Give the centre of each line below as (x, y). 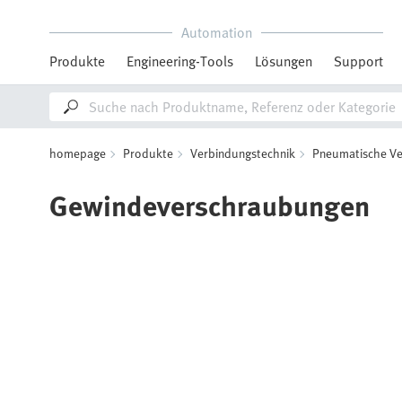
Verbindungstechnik (243, 153)
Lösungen (284, 61)
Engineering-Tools (180, 61)
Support (358, 61)
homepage (78, 153)
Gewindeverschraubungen (210, 205)
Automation (216, 32)
